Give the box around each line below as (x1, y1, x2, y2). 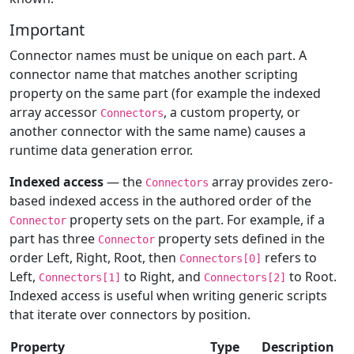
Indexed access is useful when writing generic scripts (9, 287, 327, 305)
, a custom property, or (164, 104, 300, 122)
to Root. (286, 268, 337, 286)
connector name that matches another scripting (9, 66, 298, 84)
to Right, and (121, 268, 204, 286)
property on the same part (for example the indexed (9, 85, 321, 103)
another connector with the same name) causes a (9, 122, 306, 141)
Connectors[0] (179, 252, 262, 265)
